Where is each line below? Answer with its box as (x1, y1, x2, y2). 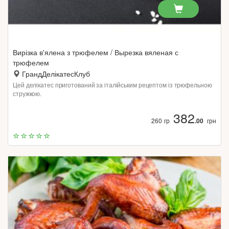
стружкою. (13, 89, 42, 98)
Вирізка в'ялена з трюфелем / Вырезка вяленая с (13, 47, 178, 57)
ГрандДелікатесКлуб (22, 68, 90, 79)
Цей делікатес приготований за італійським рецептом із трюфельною (13, 80, 212, 89)
